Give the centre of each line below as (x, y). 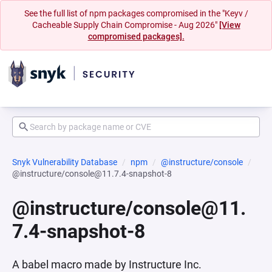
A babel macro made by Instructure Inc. (107, 264)
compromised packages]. (136, 36)
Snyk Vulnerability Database (65, 162)
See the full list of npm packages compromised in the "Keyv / (136, 13)
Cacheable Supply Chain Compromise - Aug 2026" (125, 25)
